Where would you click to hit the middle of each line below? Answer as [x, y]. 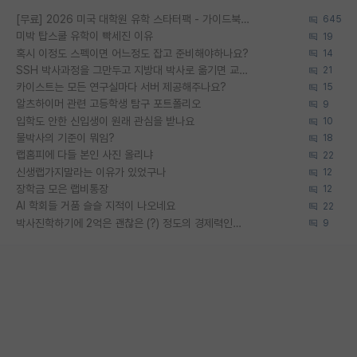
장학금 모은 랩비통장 [62, 189]
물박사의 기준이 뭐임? [65, 138]
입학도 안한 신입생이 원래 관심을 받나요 [105, 121]
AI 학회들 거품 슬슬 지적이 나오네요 [96, 206]
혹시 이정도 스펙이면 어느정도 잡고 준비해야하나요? [132, 53]
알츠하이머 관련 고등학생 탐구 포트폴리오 [108, 104]
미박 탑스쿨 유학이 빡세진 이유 [84, 36]
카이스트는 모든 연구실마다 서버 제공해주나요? [121, 87]
